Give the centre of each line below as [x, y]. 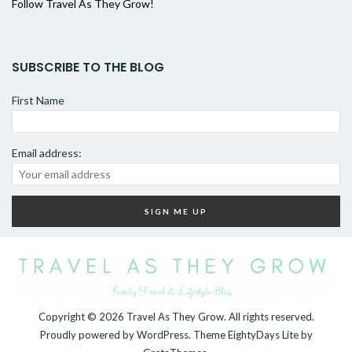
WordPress [162, 334]
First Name [38, 100]
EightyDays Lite [263, 334]
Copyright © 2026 [82, 316]
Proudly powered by [88, 334]
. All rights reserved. [269, 316]
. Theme [208, 334]
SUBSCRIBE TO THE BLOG [88, 67]
